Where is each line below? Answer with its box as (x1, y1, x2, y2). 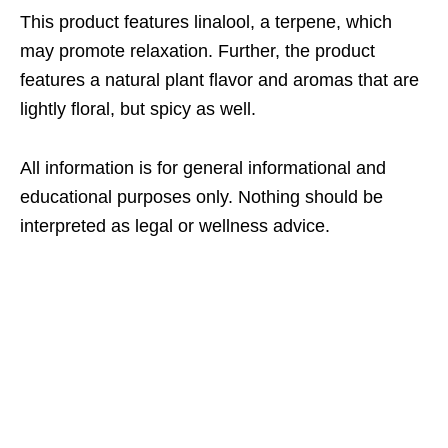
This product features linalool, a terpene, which (20, 12, 392, 33)
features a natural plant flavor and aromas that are (20, 70, 419, 91)
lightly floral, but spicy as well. (20, 99, 256, 120)
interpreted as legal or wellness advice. (20, 216, 330, 237)
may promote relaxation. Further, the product (20, 41, 375, 62)
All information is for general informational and (20, 158, 386, 179)
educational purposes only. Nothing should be (20, 187, 383, 208)
